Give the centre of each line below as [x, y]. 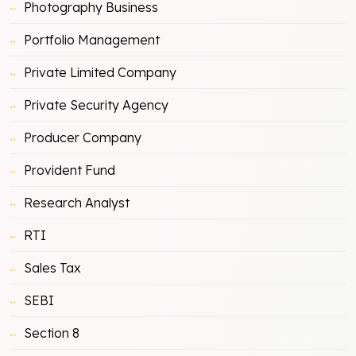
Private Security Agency [96, 104]
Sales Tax [52, 267]
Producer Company [83, 137]
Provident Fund [70, 170]
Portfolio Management [92, 39]
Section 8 [52, 333]
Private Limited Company [100, 72]
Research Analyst [77, 202]
